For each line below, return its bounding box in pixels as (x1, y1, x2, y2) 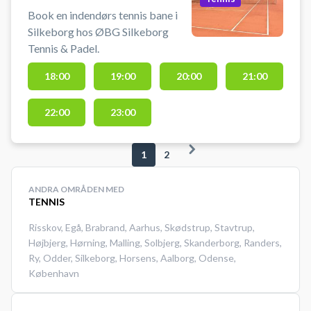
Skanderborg (184, 237, 239, 249)
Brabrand (85, 221, 125, 234)
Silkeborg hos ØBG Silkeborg (28, 25, 169, 39)
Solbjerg (144, 237, 180, 249)
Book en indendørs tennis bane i (28, 8, 178, 22)
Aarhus (129, 221, 160, 234)
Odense (199, 252, 234, 264)
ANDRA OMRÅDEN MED (28, 184, 124, 195)
